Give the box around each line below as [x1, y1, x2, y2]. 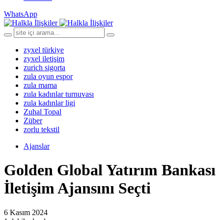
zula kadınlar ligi [24, 99, 75, 107]
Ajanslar [24, 142, 50, 150]
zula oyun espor [24, 72, 73, 81]
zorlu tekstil [24, 125, 59, 134]
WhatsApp [4, 10, 37, 18]
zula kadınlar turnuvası [24, 90, 94, 98]
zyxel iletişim [24, 55, 64, 63]
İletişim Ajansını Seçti [4, 179, 151, 197]
